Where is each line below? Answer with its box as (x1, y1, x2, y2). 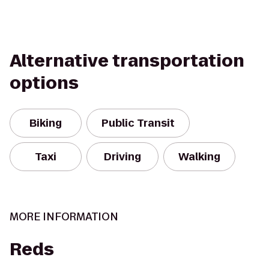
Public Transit (101, 116, 175, 130)
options (10, 71, 79, 95)
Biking (29, 116, 62, 130)
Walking (178, 150, 220, 164)
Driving (104, 150, 141, 164)
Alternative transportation (10, 49, 244, 73)
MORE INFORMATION (10, 210, 118, 224)
